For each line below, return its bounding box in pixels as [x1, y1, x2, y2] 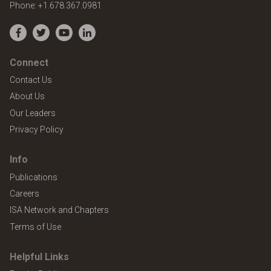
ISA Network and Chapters [10, 205, 109, 215]
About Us [10, 91, 45, 102]
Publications [10, 172, 57, 182]
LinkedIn [86, 33, 122, 45]
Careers [10, 189, 39, 199]
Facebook [17, 33, 62, 45]
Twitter [40, 33, 70, 45]
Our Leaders [10, 108, 56, 118]
